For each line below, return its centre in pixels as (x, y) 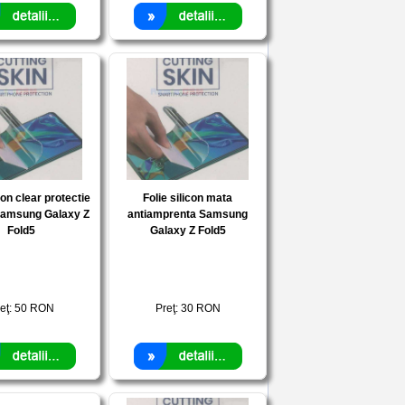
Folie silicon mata (188, 198)
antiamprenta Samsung (188, 214)
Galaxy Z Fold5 (188, 231)
